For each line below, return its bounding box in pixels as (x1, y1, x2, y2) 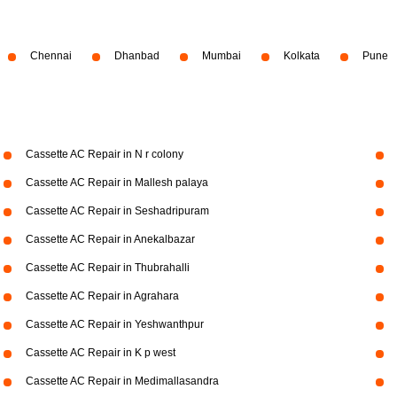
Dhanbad (114, 50, 160, 62)
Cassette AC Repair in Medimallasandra (25, 375, 219, 387)
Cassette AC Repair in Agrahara (25, 290, 179, 302)
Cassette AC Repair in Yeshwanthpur (25, 318, 204, 331)
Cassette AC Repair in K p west (25, 346, 175, 359)
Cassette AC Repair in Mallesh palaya (25, 176, 208, 189)
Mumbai (202, 50, 241, 62)
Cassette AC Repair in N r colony (25, 148, 183, 160)
